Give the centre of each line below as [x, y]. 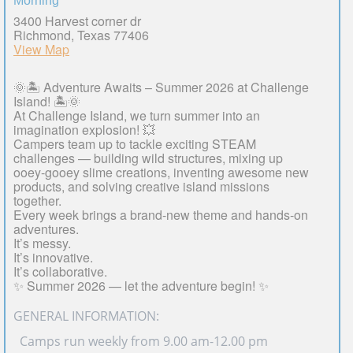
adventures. [46, 229]
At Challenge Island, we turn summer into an [137, 115]
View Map [41, 49]
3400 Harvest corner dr [77, 20]
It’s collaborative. [60, 271]
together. [37, 200]
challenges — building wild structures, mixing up [148, 158]
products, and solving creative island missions [141, 186]
